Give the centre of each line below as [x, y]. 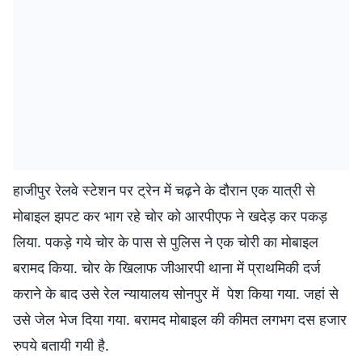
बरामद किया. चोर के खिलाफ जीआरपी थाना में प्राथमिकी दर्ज [167, 267]
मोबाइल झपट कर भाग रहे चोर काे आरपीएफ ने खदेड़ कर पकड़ [170, 216]
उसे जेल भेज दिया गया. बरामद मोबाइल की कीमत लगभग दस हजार [180, 319]
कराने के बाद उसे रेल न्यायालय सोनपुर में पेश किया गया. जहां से [176, 293]
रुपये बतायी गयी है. [61, 345]
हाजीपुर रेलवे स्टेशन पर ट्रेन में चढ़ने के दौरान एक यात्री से [164, 190]
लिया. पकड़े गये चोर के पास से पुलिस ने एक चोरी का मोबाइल [166, 242]
